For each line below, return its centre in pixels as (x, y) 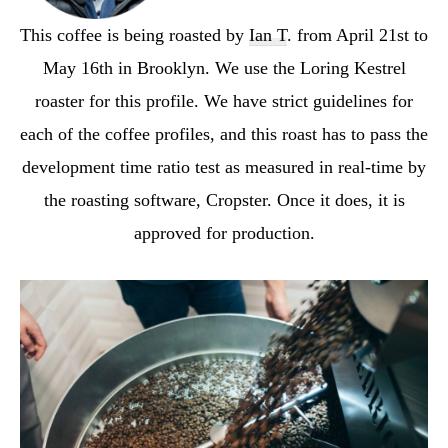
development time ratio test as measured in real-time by (224, 166)
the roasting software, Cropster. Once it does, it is (224, 199)
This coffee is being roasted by (134, 34)
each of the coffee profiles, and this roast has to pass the (224, 133)
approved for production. (224, 232)
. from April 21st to (357, 34)
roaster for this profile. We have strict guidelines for (224, 100)
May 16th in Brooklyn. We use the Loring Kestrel (224, 67)
